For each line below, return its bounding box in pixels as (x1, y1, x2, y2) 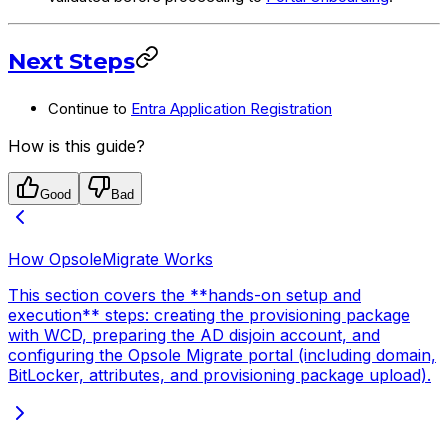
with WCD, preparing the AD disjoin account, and (8, 324, 380, 345)
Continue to (48, 98, 131, 118)
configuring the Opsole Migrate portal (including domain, (8, 344, 436, 365)
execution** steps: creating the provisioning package (8, 304, 410, 325)
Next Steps (8, 46, 135, 75)
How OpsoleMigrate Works (8, 248, 213, 269)
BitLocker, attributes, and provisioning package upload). (8, 364, 431, 385)
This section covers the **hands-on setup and (8, 284, 361, 305)
